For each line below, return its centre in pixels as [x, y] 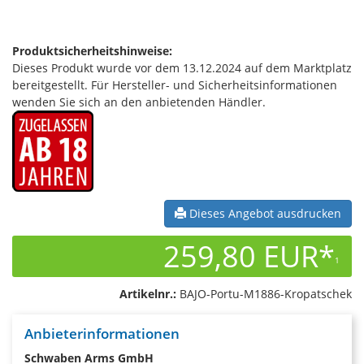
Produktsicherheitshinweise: [92, 51]
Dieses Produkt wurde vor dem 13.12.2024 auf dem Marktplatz [182, 68]
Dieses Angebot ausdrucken [264, 213]
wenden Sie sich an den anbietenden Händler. [139, 102]
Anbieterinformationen [102, 334]
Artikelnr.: [148, 294]
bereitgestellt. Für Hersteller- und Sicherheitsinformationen [175, 85]
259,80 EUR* [249, 256]
